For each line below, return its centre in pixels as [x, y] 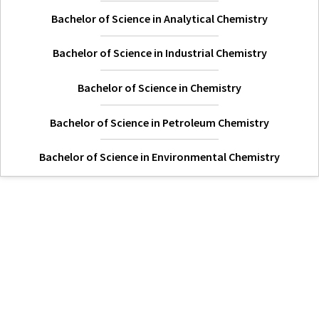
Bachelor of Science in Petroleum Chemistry [159, 122]
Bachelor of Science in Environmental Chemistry [159, 157]
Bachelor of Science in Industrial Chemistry [159, 53]
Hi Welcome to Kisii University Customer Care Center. [158, 177]
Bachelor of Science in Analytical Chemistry [159, 18]
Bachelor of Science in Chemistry [159, 87]
